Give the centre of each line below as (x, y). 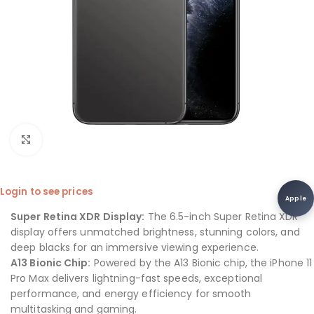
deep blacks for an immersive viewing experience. (135, 247)
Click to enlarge (80, 139)
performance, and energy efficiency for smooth (131, 294)
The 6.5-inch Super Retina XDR (221, 217)
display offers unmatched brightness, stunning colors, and (155, 232)
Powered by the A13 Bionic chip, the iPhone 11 (202, 263)
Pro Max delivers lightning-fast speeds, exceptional (137, 278)
